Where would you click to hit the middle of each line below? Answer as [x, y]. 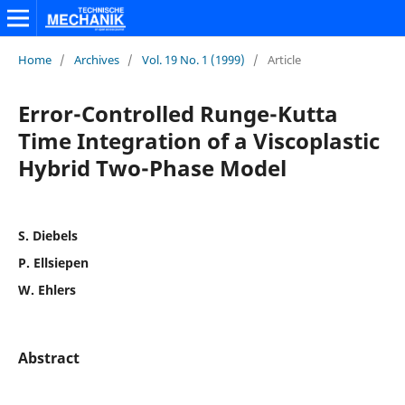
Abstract [48, 358]
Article [284, 59]
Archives [96, 59]
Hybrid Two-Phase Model [152, 167]
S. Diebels [47, 235]
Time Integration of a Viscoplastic [198, 140]
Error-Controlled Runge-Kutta [178, 113]
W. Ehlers [47, 289]
